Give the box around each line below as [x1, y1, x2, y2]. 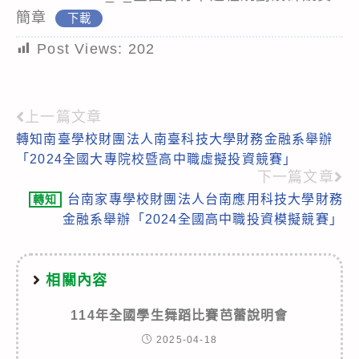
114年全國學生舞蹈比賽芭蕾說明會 [71, 308, 288, 322]
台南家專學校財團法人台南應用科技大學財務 [67, 192, 343, 206]
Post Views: [37, 40, 123, 57]
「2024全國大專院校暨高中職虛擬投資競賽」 [16, 151, 297, 166]
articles [15, 163, 90, 185]
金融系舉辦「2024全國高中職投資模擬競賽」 [62, 212, 343, 226]
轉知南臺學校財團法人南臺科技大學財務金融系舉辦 [16, 131, 333, 146]
